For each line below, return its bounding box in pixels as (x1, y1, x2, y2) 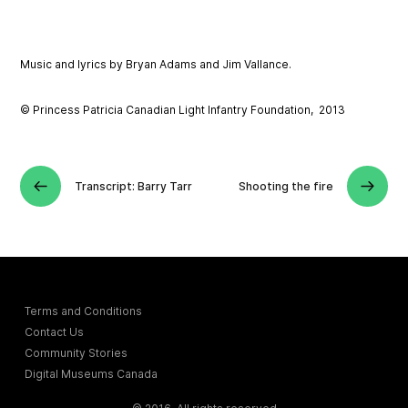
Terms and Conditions (25, 304, 143, 319)
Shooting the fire (238, 178, 333, 193)
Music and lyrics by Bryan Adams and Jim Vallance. (20, 57, 292, 72)
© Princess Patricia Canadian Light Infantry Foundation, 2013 (20, 103, 346, 117)
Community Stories (25, 346, 128, 361)
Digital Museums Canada (25, 367, 158, 382)
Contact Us (25, 325, 85, 340)
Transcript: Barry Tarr (75, 178, 193, 193)
